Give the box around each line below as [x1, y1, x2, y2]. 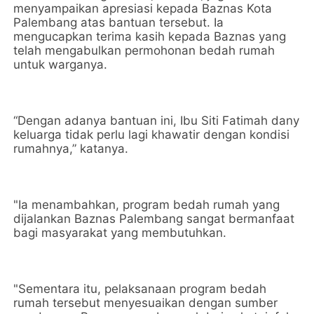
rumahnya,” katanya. [13, 142, 129, 156]
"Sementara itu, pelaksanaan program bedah [13, 282, 267, 296]
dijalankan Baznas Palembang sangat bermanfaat [13, 212, 295, 226]
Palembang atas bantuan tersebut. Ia [13, 15, 224, 29]
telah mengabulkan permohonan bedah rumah [13, 43, 275, 57]
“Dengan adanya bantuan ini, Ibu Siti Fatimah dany [13, 114, 300, 128]
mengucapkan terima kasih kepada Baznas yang [13, 29, 287, 43]
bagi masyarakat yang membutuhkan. [13, 226, 227, 240]
